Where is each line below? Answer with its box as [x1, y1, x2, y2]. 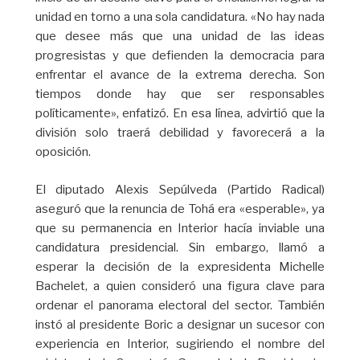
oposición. [35, 145, 91, 160]
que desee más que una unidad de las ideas [35, 29, 325, 44]
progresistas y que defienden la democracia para [35, 48, 325, 63]
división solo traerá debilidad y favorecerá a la [35, 125, 325, 141]
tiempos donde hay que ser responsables [35, 87, 325, 102]
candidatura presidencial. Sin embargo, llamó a [35, 239, 325, 255]
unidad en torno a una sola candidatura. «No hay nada [35, 10, 325, 25]
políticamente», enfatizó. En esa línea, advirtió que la [35, 106, 325, 121]
